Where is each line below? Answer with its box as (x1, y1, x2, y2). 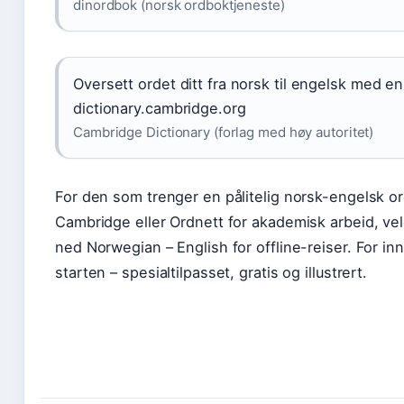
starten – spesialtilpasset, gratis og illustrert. (55, 263, 368, 281)
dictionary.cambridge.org (73, 99, 246, 117)
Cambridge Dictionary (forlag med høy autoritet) (73, 124, 374, 141)
